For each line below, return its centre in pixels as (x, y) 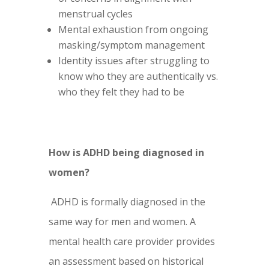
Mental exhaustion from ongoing (133, 30)
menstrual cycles (95, 14)
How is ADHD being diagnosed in (126, 153)
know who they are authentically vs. (138, 77)
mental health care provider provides (131, 242)
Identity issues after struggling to (134, 61)
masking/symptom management (131, 45)
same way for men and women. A (122, 222)
